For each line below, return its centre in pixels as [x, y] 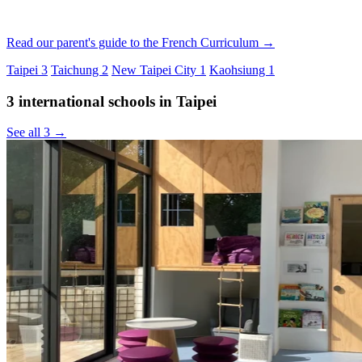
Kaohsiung [239, 69]
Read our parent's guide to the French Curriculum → [141, 42]
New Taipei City [156, 69]
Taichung [76, 69]
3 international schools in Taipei [112, 101]
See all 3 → [36, 133]
